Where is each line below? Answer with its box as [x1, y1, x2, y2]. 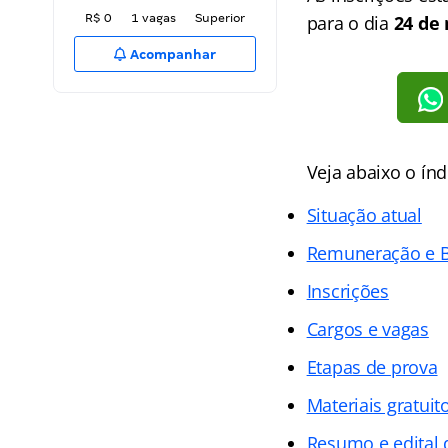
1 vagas [131, 11, 176, 25]
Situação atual [306, 202, 422, 227]
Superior [195, 11, 245, 25]
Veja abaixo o [306, 159, 421, 184]
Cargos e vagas [306, 316, 429, 341]
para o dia [306, 11, 394, 35]
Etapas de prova [306, 354, 438, 379]
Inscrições [306, 278, 389, 303]
